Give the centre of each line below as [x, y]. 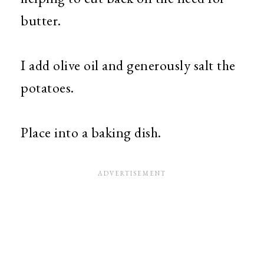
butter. [42, 21]
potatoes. [49, 88]
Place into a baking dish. [91, 133]
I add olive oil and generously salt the [128, 65]
